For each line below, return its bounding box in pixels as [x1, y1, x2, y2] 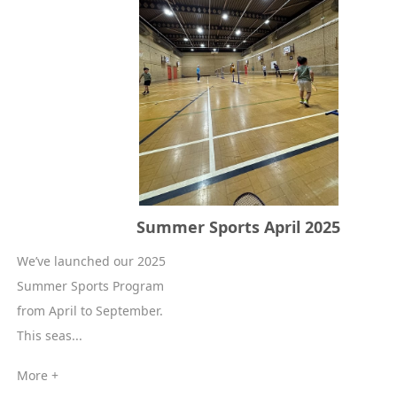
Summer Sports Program [17, 277, 165, 294]
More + [17, 367, 59, 384]
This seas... [17, 327, 83, 344]
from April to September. [17, 302, 164, 319]
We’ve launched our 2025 [17, 253, 167, 269]
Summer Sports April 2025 [136, 216, 341, 237]
